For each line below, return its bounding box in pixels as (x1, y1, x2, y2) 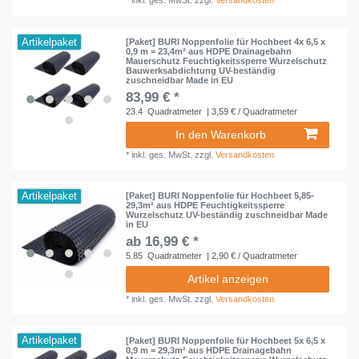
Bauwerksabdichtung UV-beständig (126, 65, 276, 75)
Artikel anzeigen (187, 272, 268, 286)
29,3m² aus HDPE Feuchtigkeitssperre (126, 200, 285, 211)
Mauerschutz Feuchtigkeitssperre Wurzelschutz (126, 55, 328, 66)
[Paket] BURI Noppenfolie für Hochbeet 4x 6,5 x (126, 36, 326, 46)
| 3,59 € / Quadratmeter (204, 106, 298, 116)
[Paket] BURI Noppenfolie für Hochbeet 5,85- (126, 191, 315, 201)
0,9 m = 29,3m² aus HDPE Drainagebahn (126, 345, 292, 355)
